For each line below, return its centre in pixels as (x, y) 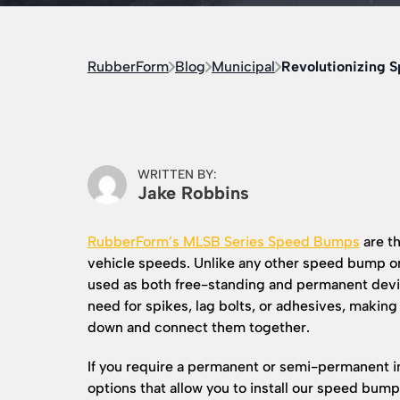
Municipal (243, 67)
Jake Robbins (193, 192)
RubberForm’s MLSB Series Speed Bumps (224, 242)
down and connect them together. (199, 327)
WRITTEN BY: (177, 174)
